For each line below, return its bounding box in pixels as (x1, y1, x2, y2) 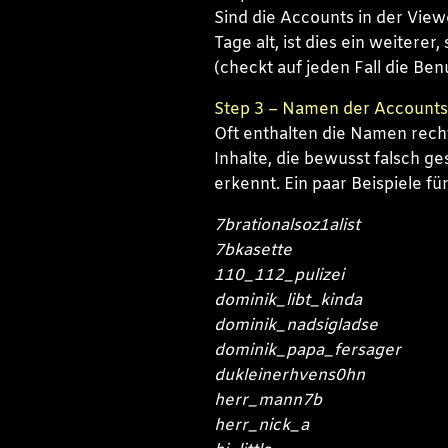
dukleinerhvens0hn (213, 364, 365, 386)
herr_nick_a (213, 414, 309, 436)
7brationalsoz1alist (213, 214, 360, 236)
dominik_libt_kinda (213, 289, 362, 311)
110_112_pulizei (213, 264, 344, 286)
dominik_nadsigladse (213, 314, 378, 336)
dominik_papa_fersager (213, 339, 401, 361)
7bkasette (213, 239, 292, 261)
